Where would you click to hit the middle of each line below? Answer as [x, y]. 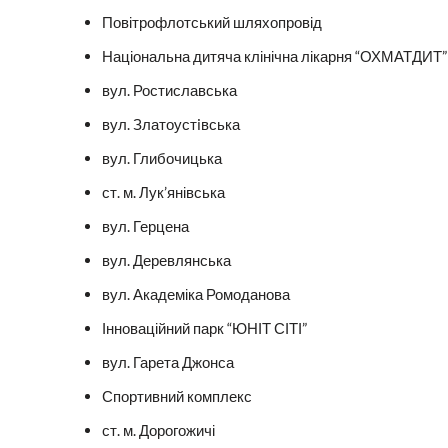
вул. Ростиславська [169, 90]
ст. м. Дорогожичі [158, 430]
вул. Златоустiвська [171, 124]
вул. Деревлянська [166, 260]
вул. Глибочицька [162, 158]
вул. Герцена [145, 226]
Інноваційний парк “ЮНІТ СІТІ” [204, 328]
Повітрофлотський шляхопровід [212, 22]
